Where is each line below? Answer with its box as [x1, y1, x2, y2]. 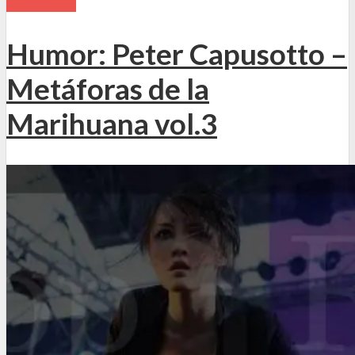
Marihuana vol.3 [6, 105, 217, 141]
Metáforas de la [6, 71, 209, 106]
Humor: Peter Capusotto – [6, 36, 347, 71]
